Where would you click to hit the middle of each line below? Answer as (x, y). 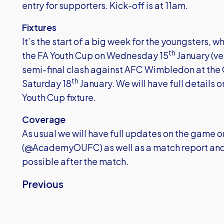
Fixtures (39, 27)
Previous (43, 184)
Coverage (44, 119)
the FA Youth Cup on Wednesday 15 (95, 55)
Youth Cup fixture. (59, 97)
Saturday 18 (47, 83)
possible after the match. (75, 161)
